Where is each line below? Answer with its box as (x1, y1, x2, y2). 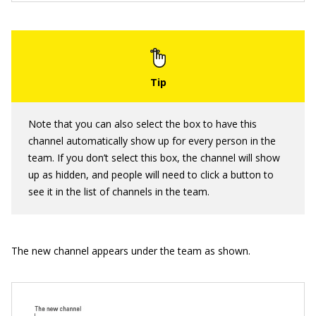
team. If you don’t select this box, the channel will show (28, 150, 280, 164)
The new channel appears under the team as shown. (11, 243, 250, 257)
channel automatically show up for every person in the (28, 133, 276, 147)
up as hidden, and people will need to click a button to (28, 167, 274, 181)
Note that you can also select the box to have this (28, 116, 257, 130)
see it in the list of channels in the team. (28, 184, 209, 198)
